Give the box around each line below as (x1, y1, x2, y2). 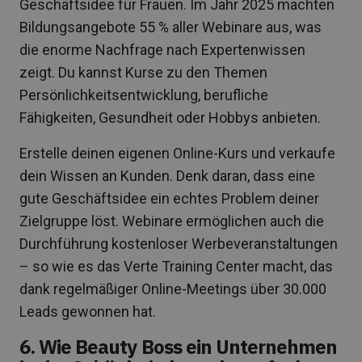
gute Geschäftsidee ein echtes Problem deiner (19, 189, 319, 207)
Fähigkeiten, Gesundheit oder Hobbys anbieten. (19, 108, 321, 126)
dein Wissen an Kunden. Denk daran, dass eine (19, 166, 315, 184)
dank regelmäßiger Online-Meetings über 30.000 (19, 280, 326, 297)
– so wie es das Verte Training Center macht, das (19, 257, 333, 275)
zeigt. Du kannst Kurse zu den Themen (19, 63, 267, 81)
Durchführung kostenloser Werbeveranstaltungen (19, 234, 338, 252)
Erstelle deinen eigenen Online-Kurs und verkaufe (19, 144, 335, 162)
